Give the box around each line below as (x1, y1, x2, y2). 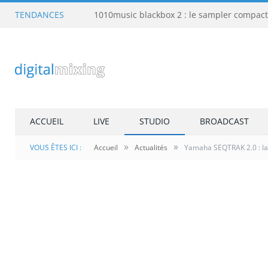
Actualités (135, 142, 167, 153)
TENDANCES (15, 9, 64, 20)
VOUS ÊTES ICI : (30, 142, 81, 153)
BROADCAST (200, 115, 249, 127)
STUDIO (139, 115, 170, 127)
